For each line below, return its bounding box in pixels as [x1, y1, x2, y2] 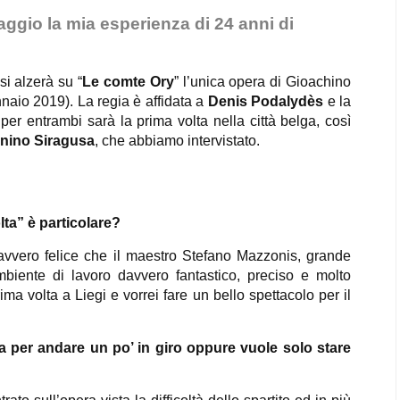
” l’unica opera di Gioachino [173, 74, 352, 89]
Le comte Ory [82, 74, 174, 89]
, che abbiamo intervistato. [95, 133, 260, 148]
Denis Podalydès [207, 94, 324, 109]
